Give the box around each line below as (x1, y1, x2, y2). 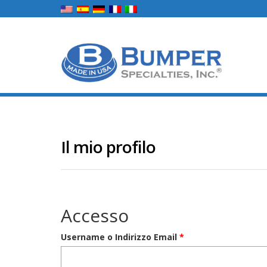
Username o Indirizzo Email (61, 231, 179, 243)
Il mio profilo (61, 135, 156, 158)
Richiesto (184, 231, 223, 242)
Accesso (61, 203, 129, 228)
